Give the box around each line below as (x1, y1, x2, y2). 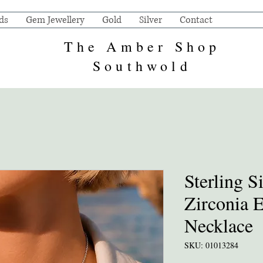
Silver (139, 14, 162, 26)
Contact (180, 14, 213, 26)
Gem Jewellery (26, 14, 85, 26)
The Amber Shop (63, 37, 221, 56)
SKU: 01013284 (184, 240, 238, 251)
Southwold (93, 56, 191, 76)
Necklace (184, 213, 253, 238)
